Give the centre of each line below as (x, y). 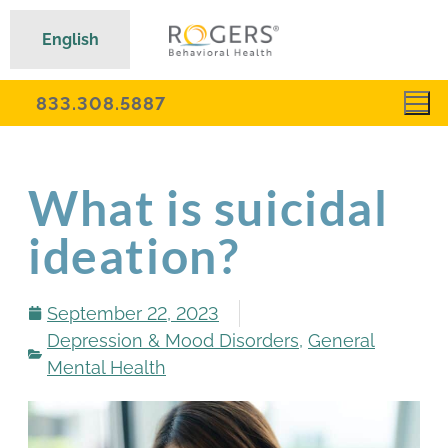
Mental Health (106, 367)
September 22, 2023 (133, 313)
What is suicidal (208, 207)
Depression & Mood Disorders (173, 340)
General (341, 340)
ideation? (134, 255)
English (70, 39)
